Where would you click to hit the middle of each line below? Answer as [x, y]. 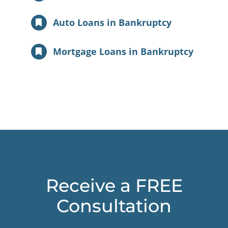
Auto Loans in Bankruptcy [112, 23]
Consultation [114, 206]
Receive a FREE [114, 186]
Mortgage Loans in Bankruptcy [123, 52]
